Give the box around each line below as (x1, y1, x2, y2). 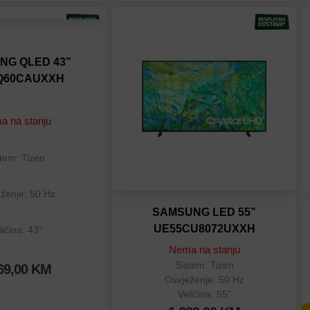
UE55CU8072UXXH (153, 222, 255, 235)
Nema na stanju (168, 244, 240, 256)
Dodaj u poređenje (141, 50, 212, 60)
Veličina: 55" (177, 288, 231, 300)
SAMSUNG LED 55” (152, 206, 256, 218)
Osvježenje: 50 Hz (164, 273, 244, 285)
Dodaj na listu (141, 26, 193, 36)
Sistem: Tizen (174, 259, 234, 271)
